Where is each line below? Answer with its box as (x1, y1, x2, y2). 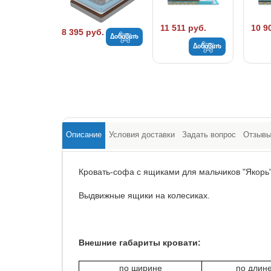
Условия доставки (109, 130, 175, 140)
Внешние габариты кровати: (79, 238, 201, 248)
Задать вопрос (182, 130, 236, 140)
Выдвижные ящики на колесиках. (79, 191, 210, 201)
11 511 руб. (160, 23, 206, 33)
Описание (66, 130, 102, 140)
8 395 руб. (62, 27, 104, 37)
